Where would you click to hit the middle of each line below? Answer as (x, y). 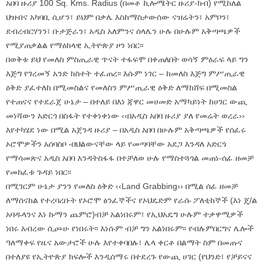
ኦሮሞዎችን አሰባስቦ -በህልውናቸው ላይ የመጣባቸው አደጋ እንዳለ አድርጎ (116, 144)
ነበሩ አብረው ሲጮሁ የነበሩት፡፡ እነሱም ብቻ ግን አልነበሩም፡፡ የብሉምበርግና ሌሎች (130, 228)
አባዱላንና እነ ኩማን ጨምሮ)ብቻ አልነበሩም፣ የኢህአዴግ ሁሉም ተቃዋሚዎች (124, 214)
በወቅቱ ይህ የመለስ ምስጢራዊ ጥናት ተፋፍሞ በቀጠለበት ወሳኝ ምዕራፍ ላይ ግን (127, 59)
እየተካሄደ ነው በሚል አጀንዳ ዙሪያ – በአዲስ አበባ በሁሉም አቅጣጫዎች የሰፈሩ (126, 129)
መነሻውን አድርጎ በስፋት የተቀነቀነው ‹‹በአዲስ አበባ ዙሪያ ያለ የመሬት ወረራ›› (125, 115)
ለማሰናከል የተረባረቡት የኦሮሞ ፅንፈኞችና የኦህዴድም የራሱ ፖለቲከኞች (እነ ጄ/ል (131, 200)
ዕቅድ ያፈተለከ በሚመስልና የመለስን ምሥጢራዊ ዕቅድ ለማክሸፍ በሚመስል (122, 87)
